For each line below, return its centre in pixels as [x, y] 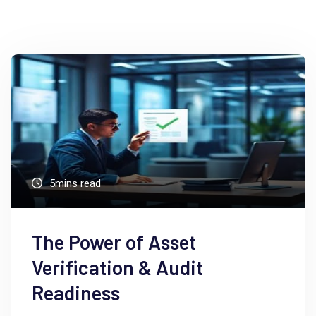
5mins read [75, 183]
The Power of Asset [114, 242]
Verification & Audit [117, 267]
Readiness [76, 292]
